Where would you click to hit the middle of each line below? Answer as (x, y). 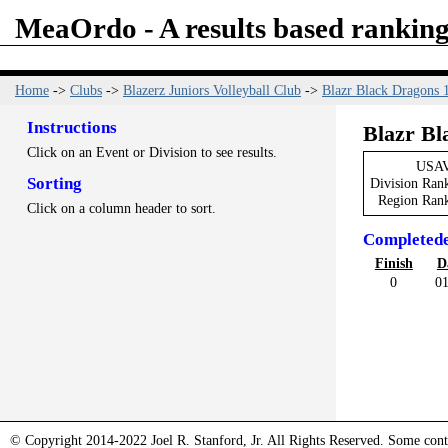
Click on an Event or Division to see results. (151, 151)
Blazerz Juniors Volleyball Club (212, 89)
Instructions (71, 127)
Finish (393, 262)
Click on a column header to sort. (121, 207)
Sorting (54, 184)
